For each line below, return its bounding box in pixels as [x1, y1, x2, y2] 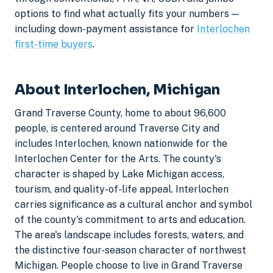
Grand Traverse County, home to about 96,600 [15, 107, 226, 119]
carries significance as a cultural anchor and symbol [15, 199, 252, 211]
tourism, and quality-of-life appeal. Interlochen [15, 183, 229, 196]
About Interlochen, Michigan [15, 80, 220, 98]
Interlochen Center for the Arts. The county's [15, 153, 221, 165]
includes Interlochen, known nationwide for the [15, 138, 227, 150]
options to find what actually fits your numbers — [15, 7, 239, 19]
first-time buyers [15, 38, 93, 50]
